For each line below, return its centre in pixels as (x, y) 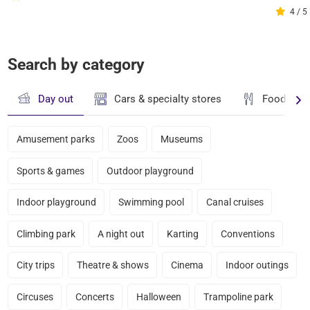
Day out (55, 99)
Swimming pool (151, 202)
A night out (121, 234)
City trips (35, 265)
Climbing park (46, 234)
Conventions (247, 234)
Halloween (158, 297)
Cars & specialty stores (167, 99)
